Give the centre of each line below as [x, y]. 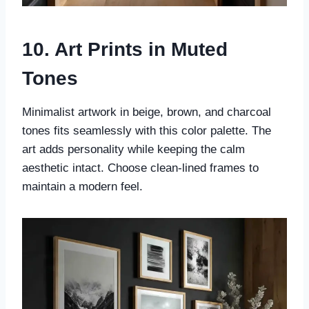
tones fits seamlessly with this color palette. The [147, 131]
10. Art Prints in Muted [125, 50]
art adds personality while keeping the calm [133, 150]
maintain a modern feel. [82, 187]
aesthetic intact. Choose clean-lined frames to [140, 168]
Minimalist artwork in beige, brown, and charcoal [147, 112]
